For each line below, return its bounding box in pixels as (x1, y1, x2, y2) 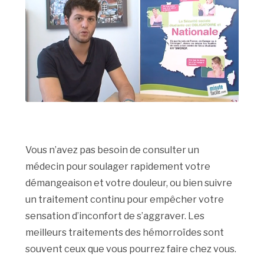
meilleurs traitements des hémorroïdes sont (25, 227, 225, 239)
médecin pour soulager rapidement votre (25, 161, 211, 173)
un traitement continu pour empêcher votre (25, 194, 225, 206)
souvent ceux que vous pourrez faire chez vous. (25, 243, 237, 255)
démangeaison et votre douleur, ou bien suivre (25, 177, 233, 189)
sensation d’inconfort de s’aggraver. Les (25, 210, 205, 222)
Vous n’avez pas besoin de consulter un (25, 144, 200, 156)
